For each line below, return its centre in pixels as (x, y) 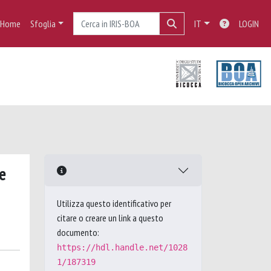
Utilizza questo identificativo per (114, 203)
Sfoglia (43, 24)
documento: (78, 232)
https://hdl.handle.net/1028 (122, 247)
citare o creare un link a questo (110, 218)
